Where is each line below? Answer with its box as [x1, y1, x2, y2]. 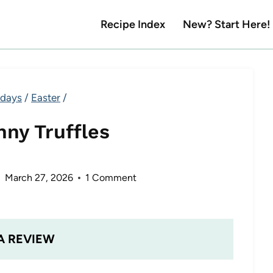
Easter [31, 91, 60, 104]
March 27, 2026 [4, 171, 73, 183]
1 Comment [85, 171, 136, 183]
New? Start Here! [182, 18, 271, 31]
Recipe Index [101, 18, 166, 31]
